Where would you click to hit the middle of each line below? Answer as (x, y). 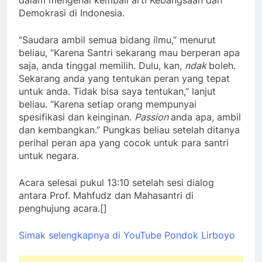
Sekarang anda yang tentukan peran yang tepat (124, 79)
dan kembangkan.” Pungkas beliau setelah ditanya (129, 130)
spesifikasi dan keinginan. (77, 117)
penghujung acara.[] (63, 208)
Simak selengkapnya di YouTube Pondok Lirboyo (127, 235)
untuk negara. (49, 156)
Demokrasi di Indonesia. (72, 13)
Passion (153, 117)
